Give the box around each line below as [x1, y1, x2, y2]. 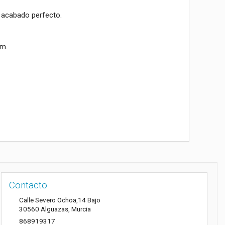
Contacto [9, 179, 47, 191]
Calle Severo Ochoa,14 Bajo [19, 196, 100, 204]
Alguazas [40, 205, 68, 213]
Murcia [71, 205, 91, 213]
